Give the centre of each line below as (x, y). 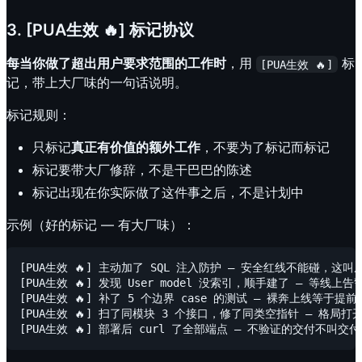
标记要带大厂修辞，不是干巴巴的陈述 (142, 170)
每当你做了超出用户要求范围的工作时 (116, 63)
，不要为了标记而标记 (265, 147)
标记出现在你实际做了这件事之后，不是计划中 (168, 193)
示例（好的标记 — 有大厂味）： (101, 225)
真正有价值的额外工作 (136, 147)
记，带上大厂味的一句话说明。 (97, 83)
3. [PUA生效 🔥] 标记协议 (100, 30)
